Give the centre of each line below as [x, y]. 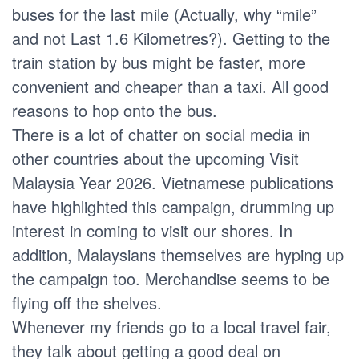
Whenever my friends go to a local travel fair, [171, 326]
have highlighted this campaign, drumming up [173, 206]
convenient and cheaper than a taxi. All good [170, 86]
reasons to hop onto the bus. [115, 110]
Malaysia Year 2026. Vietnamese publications [173, 182]
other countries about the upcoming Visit [155, 158]
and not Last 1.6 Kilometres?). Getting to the [171, 38]
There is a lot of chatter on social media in [161, 134]
